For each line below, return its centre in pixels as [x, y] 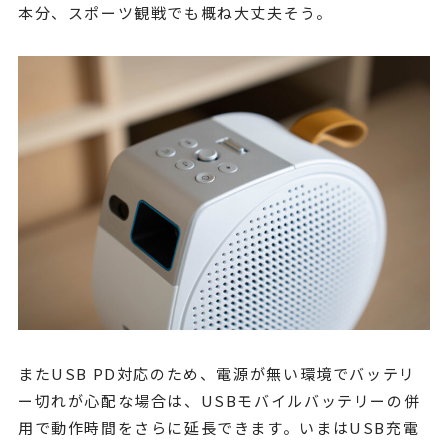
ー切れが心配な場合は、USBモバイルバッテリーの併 [219, 401]
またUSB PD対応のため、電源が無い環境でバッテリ [216, 374]
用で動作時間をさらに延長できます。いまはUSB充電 [218, 428]
